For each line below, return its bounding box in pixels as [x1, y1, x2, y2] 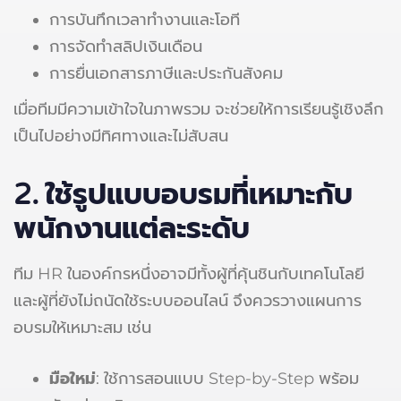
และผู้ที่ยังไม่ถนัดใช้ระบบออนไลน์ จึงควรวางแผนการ [13, 290, 362, 311]
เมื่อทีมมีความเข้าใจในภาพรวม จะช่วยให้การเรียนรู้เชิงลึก [13, 98, 384, 119]
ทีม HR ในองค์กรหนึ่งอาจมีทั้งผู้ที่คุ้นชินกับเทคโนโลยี [13, 263, 364, 284]
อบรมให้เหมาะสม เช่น [13, 317, 151, 337]
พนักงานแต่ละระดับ [13, 211, 250, 246]
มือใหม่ [49, 368, 96, 388]
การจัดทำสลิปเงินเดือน [49, 36, 202, 56]
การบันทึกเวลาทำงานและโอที [49, 9, 240, 30]
